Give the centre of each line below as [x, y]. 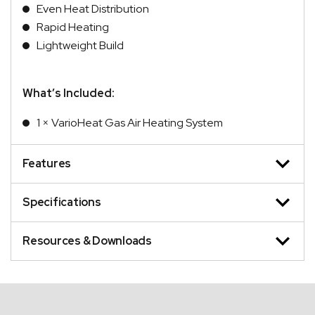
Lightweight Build [80, 45]
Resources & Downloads [87, 240]
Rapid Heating [73, 27]
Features [47, 163]
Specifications [62, 202]
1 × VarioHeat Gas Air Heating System [130, 122]
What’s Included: [69, 93]
